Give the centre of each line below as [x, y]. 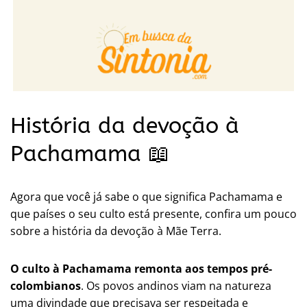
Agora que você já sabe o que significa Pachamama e [146, 196]
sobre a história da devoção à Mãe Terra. [116, 231]
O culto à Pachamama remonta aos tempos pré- [141, 268]
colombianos [46, 285]
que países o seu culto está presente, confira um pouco [153, 213]
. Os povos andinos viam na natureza [176, 285]
